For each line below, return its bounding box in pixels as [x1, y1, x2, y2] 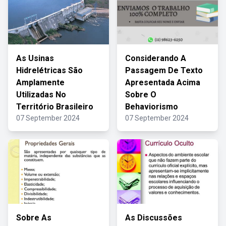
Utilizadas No [16, 90, 66, 99]
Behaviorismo [125, 102, 178, 111]
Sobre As [16, 213, 51, 222]
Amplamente [16, 78, 65, 87]
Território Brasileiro [16, 102, 93, 111]
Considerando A [125, 53, 186, 63]
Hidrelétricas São [16, 66, 83, 75]
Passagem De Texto [125, 66, 203, 75]
